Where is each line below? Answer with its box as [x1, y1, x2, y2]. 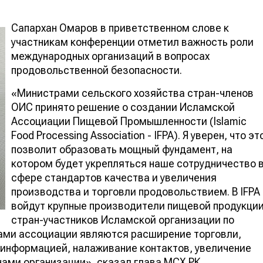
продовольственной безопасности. [11, 63, 182, 76]
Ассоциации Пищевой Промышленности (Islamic [11, 114, 247, 127]
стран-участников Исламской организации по [11, 213, 234, 226]
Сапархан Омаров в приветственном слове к [11, 21, 229, 34]
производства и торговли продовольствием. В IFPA [11, 185, 260, 198]
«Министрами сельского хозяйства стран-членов [11, 86, 254, 99]
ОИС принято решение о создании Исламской [11, 100, 235, 113]
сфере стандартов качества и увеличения [11, 171, 217, 184]
